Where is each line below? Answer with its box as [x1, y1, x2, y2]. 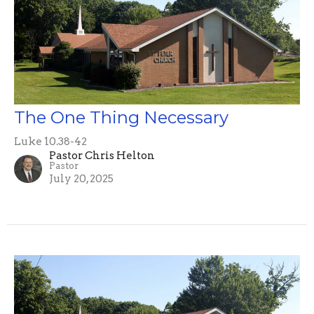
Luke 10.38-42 [14, 135, 87, 149]
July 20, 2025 [49, 172, 114, 186]
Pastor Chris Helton [49, 149, 155, 163]
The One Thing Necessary [14, 107, 228, 128]
